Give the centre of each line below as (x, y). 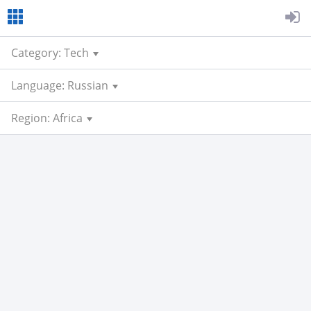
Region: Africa (47, 118)
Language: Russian (60, 85)
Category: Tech (50, 53)
